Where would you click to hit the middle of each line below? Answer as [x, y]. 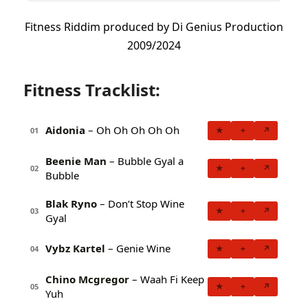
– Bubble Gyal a [145, 161]
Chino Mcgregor [87, 279]
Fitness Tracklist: [92, 89]
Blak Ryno [71, 203]
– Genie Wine [138, 249]
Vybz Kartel [75, 249]
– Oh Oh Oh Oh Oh [132, 130]
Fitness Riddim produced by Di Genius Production [154, 27]
